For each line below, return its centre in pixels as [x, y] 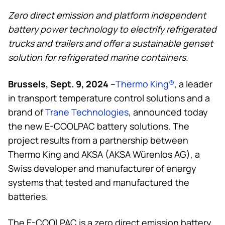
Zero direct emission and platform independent [107, 15]
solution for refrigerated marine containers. [98, 57]
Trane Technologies [87, 112]
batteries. [28, 196]
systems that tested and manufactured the [99, 182]
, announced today [168, 112]
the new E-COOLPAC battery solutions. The [99, 126]
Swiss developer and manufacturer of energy [102, 168]
